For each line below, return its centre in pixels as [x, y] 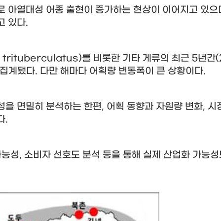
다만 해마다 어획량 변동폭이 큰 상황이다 [122, 71]
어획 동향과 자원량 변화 [155, 107]
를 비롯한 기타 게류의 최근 [137, 58]
